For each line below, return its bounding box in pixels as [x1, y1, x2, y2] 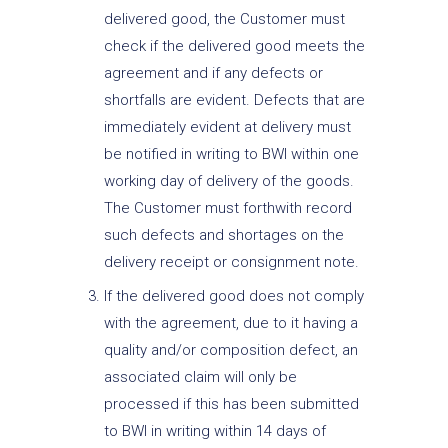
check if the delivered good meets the [103, 36, 365, 55]
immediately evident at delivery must [103, 117, 351, 136]
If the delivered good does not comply [103, 287, 364, 306]
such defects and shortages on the [103, 225, 344, 244]
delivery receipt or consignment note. [103, 252, 359, 271]
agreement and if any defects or [103, 63, 323, 82]
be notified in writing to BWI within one [103, 144, 359, 163]
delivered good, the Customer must [103, 9, 345, 28]
